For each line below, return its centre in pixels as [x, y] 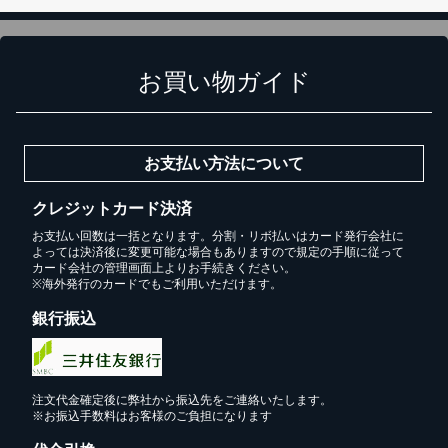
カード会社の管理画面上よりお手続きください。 [164, 267]
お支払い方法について [224, 163]
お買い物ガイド [224, 81]
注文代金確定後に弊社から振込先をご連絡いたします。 [182, 399]
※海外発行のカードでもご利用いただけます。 [157, 283]
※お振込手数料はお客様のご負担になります [152, 415]
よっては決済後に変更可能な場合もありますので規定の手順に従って [218, 251]
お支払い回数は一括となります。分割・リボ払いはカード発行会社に [218, 235]
